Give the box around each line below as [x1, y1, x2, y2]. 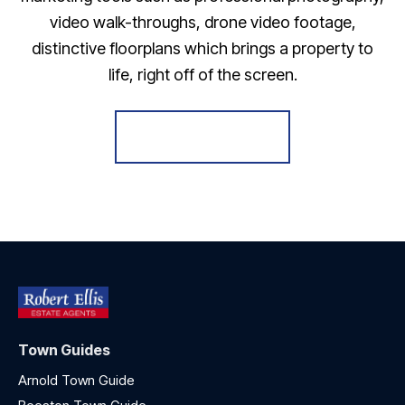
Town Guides [18, 341, 110, 360]
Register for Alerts [141, 128, 264, 145]
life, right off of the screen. [108, 64, 297, 84]
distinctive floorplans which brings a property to [32, 38, 373, 58]
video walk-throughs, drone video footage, [49, 12, 356, 32]
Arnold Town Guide [18, 372, 138, 390]
